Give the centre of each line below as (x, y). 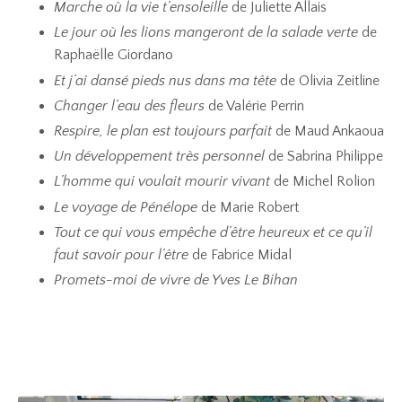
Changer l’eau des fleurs (129, 105)
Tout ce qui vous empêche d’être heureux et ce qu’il (213, 232)
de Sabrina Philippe (324, 157)
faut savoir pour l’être (121, 254)
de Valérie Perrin (254, 105)
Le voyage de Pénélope (126, 207)
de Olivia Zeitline (328, 80)
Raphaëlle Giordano (114, 55)
